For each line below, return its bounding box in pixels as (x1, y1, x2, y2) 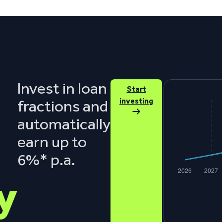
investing (119, 96, 153, 106)
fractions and (17, 97, 108, 115)
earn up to (17, 132, 87, 151)
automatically (17, 114, 111, 133)
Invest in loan (17, 79, 107, 98)
